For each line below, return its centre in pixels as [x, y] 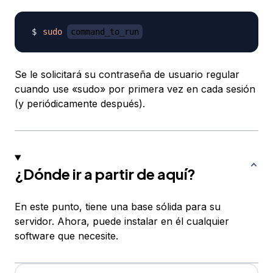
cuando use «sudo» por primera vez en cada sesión [135, 89]
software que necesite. [66, 236]
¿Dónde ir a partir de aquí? [105, 174]
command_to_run [105, 32]
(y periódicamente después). [80, 104]
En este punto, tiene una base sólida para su [118, 207]
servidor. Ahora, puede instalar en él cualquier [122, 222]
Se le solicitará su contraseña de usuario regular [127, 75]
